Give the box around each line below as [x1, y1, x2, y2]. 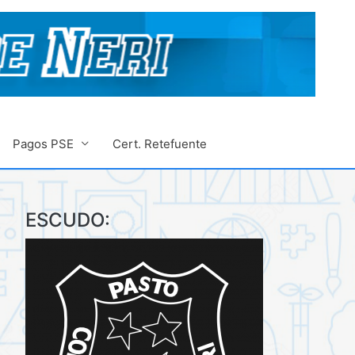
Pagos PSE [13, 136, 74, 151]
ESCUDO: [25, 208, 110, 231]
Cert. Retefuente [113, 136, 207, 151]
